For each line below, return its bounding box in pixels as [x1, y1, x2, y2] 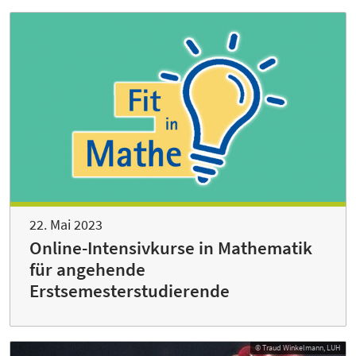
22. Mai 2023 [29, 215, 103, 234]
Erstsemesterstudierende [29, 279, 230, 302]
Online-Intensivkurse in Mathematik [29, 236, 312, 259]
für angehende [29, 257, 145, 281]
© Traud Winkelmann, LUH [255, 342, 341, 353]
